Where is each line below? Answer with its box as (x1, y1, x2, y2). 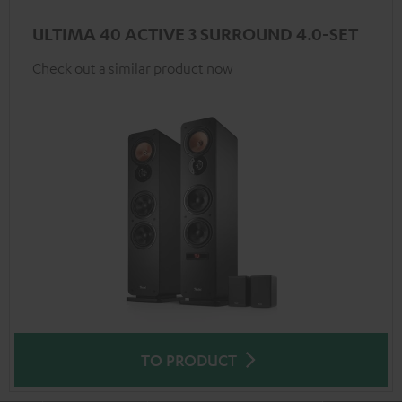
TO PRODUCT (140, 350, 237, 370)
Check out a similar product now (32, 59, 232, 77)
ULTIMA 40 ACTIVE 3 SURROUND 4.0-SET (32, 23, 358, 44)
